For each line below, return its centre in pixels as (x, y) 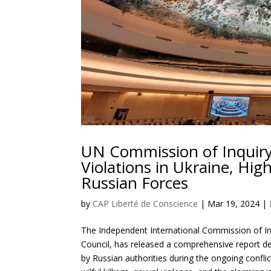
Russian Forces (135, 183)
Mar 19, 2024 (234, 204)
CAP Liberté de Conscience (145, 204)
